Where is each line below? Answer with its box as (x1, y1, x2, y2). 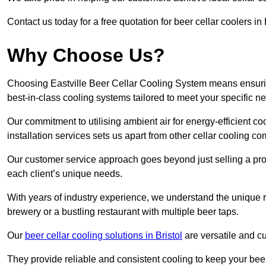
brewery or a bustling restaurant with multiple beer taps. (7, 207, 239, 217)
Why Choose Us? (7, 45, 165, 66)
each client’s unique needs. (7, 169, 122, 179)
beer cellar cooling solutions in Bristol (25, 230, 182, 241)
